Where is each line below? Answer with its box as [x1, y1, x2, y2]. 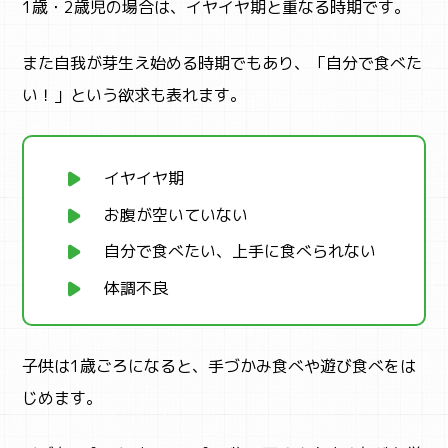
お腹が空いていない [104, 203, 249, 226]
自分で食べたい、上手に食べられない [104, 240, 377, 263]
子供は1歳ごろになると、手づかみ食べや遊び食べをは [22, 355, 417, 378]
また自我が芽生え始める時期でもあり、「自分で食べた [22, 51, 423, 74]
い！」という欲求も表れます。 [22, 83, 247, 106]
